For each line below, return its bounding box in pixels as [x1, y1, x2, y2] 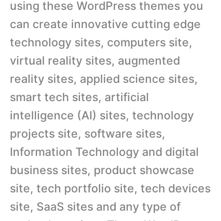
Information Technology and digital [10, 145, 199, 159]
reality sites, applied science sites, [10, 72, 198, 86]
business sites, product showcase [10, 163, 194, 177]
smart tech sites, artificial [10, 90, 149, 104]
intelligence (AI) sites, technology [10, 109, 194, 122]
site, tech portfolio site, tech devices [10, 182, 211, 195]
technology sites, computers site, [10, 36, 192, 49]
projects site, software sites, [10, 127, 165, 141]
